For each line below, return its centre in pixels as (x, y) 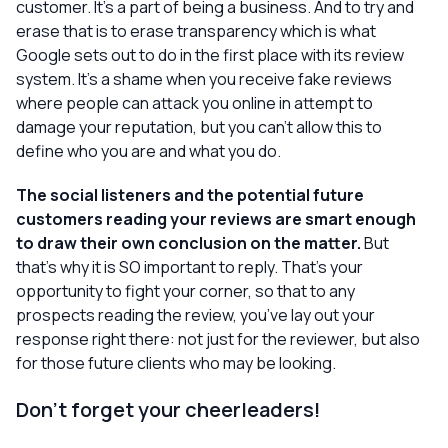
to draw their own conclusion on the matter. (190, 243)
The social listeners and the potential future (190, 195)
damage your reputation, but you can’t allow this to (199, 127)
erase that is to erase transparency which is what (196, 31)
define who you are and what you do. (148, 151)
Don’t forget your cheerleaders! (168, 409)
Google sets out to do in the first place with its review (210, 55)
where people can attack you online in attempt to (194, 103)
